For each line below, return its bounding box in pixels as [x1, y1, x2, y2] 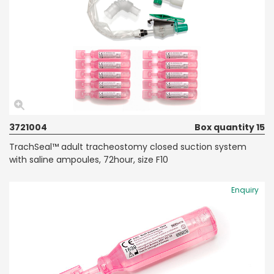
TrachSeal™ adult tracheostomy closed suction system [9, 140, 246, 153]
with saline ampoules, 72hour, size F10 [9, 153, 168, 166]
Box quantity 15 [194, 120, 265, 133]
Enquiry [231, 184, 259, 195]
